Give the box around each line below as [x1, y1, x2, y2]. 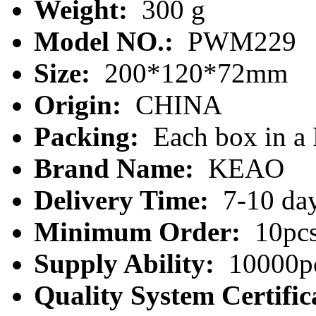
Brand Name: [34, 152, 201, 183]
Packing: [34, 121, 146, 152]
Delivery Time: [34, 184, 216, 215]
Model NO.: [34, 25, 181, 56]
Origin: [34, 89, 128, 120]
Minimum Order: [34, 216, 248, 247]
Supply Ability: [34, 248, 221, 279]
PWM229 [181, 25, 296, 56]
